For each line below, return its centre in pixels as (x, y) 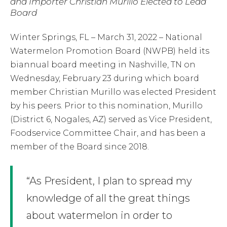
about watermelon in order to (99, 216)
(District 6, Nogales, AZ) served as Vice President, (111, 119)
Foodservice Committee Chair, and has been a (108, 133)
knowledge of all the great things (108, 198)
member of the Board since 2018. (80, 146)
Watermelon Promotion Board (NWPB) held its (110, 51)
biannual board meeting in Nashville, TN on (103, 64)
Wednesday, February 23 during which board (105, 78)
